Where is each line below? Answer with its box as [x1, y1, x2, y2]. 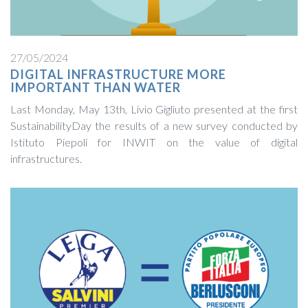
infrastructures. [10, 151, 82, 165]
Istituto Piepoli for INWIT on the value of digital [10, 135, 298, 148]
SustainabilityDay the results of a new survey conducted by [10, 118, 298, 132]
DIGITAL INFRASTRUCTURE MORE [10, 66, 226, 82]
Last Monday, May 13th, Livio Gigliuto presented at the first [10, 102, 298, 115]
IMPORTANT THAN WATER [10, 79, 181, 95]
